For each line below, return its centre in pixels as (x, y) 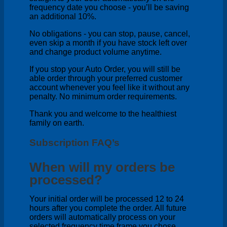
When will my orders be (102, 167)
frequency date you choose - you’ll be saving (109, 7)
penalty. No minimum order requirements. (103, 96)
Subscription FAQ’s (74, 142)
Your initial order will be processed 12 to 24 (107, 199)
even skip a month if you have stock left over (108, 43)
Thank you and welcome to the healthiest (103, 113)
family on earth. (57, 123)
